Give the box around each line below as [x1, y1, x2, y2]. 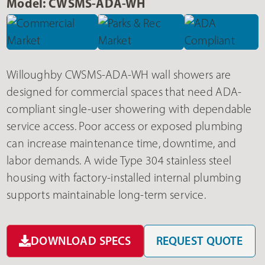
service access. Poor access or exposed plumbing [7, 118, 243, 133]
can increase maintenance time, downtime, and [7, 135, 237, 150]
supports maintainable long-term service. [7, 187, 206, 202]
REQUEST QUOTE [156, 233, 243, 248]
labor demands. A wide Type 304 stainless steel [7, 153, 231, 167]
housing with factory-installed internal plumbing [7, 170, 241, 185]
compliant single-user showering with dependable [7, 101, 252, 116]
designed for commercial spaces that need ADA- [7, 84, 242, 99]
